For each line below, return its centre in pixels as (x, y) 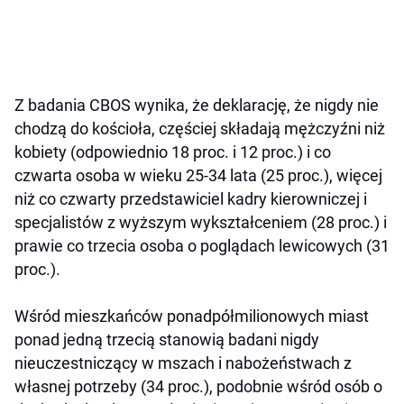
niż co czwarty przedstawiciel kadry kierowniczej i (191, 199)
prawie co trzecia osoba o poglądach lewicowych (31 (202, 246)
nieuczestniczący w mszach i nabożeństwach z (183, 363)
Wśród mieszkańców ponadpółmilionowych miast (192, 317)
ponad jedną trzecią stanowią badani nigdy (167, 340)
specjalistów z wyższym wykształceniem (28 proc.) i (201, 223)
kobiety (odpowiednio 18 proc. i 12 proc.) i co (173, 152)
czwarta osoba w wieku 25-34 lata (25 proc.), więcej (198, 176)
